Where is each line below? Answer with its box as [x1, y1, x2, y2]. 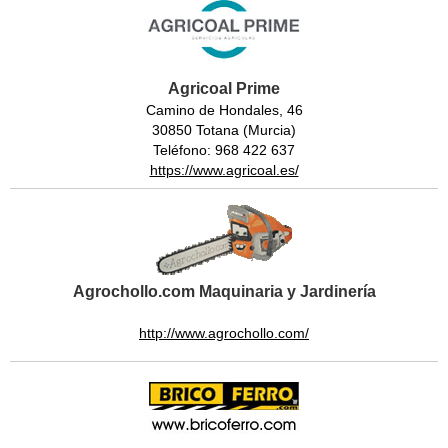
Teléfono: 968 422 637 [153, 141, 295, 158]
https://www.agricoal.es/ [149, 161, 299, 178]
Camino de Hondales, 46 [145, 101, 303, 118]
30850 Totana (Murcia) [152, 121, 296, 138]
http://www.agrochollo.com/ [139, 324, 309, 341]
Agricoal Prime [168, 79, 280, 97]
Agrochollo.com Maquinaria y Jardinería [72, 282, 376, 300]
